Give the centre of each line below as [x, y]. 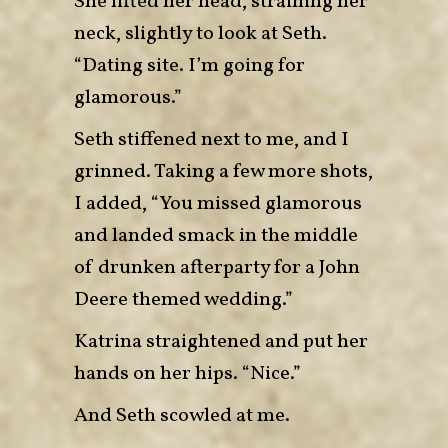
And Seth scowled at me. [182, 415]
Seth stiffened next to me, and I [211, 139]
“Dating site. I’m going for [189, 65]
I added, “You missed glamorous [218, 203]
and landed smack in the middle [216, 235]
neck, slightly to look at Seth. [200, 33]
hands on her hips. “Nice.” [187, 373]
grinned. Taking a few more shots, [223, 171]
